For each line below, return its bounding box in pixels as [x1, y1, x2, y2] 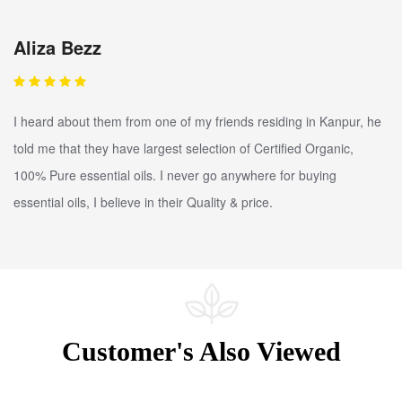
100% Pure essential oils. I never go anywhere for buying [13, 166, 336, 185]
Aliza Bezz [13, 34, 101, 61]
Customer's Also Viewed [61, 336, 341, 367]
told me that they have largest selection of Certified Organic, [13, 139, 354, 158]
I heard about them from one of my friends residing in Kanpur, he [13, 112, 381, 131]
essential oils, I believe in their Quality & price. [13, 193, 273, 212]
